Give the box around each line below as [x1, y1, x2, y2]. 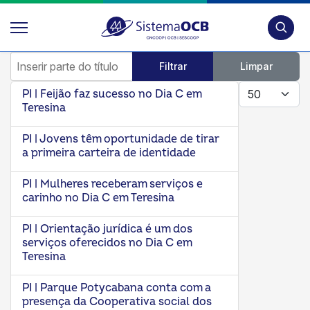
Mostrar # [238, 80, 286, 94]
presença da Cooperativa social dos [22, 295, 212, 309]
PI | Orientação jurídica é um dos [22, 222, 192, 236]
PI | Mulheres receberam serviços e [22, 177, 203, 191]
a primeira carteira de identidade [22, 146, 196, 160]
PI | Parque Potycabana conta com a [22, 281, 211, 295]
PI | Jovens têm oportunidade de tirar [22, 132, 219, 146]
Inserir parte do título [10, 51, 111, 65]
